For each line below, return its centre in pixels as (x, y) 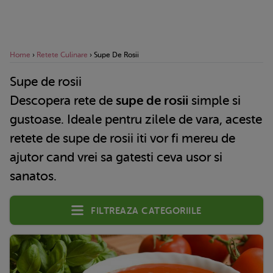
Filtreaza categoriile (146, 209)
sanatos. (35, 176)
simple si (216, 100)
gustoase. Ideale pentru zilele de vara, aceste (136, 119)
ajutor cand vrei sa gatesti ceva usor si (116, 157)
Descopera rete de (67, 100)
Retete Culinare (62, 55)
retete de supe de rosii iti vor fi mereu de (122, 138)
